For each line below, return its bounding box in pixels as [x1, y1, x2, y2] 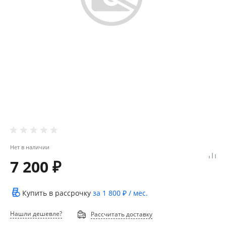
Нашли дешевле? [10, 209, 62, 218]
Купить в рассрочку [22, 188, 93, 198]
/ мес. [127, 188, 148, 198]
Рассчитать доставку [90, 210, 152, 218]
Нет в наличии [10, 143, 49, 151]
